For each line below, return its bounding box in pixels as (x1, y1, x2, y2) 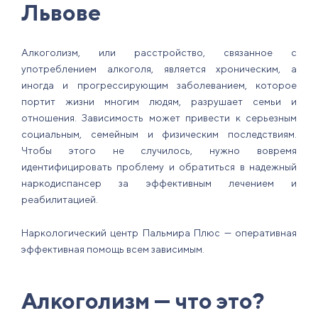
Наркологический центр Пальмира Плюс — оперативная (21, 227, 297, 239)
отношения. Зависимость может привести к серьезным (21, 112, 297, 124)
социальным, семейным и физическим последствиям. (21, 128, 297, 141)
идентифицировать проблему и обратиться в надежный (21, 161, 297, 173)
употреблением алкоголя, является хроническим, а (21, 63, 297, 75)
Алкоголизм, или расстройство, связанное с (21, 47, 297, 59)
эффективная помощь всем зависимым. (21, 243, 204, 256)
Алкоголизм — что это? (21, 287, 265, 314)
